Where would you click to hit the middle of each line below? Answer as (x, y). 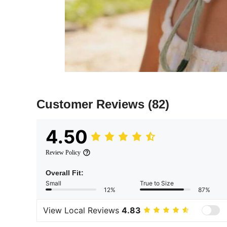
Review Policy (63, 152)
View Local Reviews (82, 211)
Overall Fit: (65, 173)
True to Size (157, 183)
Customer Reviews (92, 104)
